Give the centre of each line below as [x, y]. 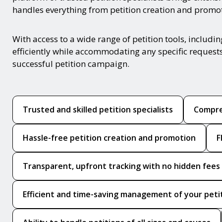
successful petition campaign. [71, 64]
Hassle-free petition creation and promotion [109, 138]
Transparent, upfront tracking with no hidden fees [121, 166]
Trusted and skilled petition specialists [98, 110]
